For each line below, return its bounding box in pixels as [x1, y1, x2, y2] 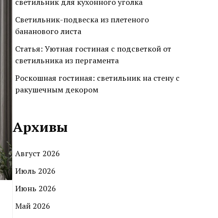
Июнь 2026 [15, 183, 56, 194]
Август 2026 [15, 148, 60, 159]
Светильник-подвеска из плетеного [15, 14, 149, 25]
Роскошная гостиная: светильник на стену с [15, 73, 180, 84]
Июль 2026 [15, 165, 55, 177]
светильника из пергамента [15, 55, 119, 66]
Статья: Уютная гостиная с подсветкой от [15, 43, 171, 54]
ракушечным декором [15, 84, 98, 95]
